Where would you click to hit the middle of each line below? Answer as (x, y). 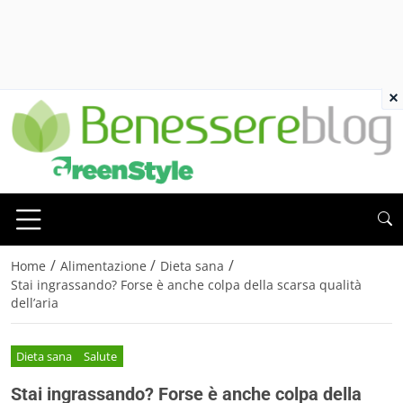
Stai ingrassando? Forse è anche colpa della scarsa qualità (186, 284)
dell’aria (35, 302)
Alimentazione (103, 265)
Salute (101, 357)
